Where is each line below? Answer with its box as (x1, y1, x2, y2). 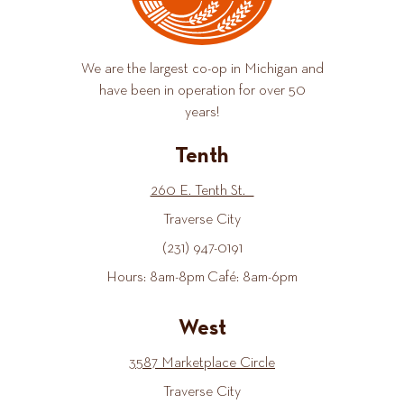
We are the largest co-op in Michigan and (80, 62, 324, 78)
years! (185, 106, 219, 121)
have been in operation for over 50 (98, 84, 306, 99)
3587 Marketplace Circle (129, 356, 275, 372)
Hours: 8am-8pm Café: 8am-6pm (106, 271, 298, 286)
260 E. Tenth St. (150, 184, 254, 199)
